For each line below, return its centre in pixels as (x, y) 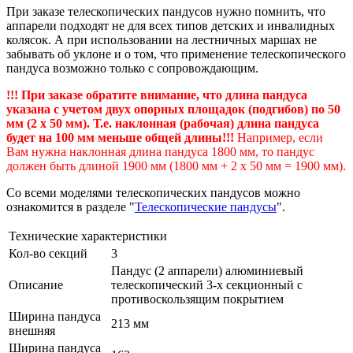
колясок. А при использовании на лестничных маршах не (162, 40)
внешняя (32, 331)
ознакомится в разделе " (71, 207)
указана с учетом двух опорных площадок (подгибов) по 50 (173, 110)
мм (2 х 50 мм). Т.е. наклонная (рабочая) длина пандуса (163, 124)
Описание (36, 285)
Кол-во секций (48, 254)
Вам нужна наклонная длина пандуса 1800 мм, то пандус (160, 152)
